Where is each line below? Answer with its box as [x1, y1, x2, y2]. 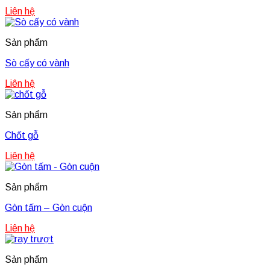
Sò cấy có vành [5, 58, 69, 69]
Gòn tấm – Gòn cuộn [5, 202, 92, 213]
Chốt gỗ [5, 130, 39, 141]
